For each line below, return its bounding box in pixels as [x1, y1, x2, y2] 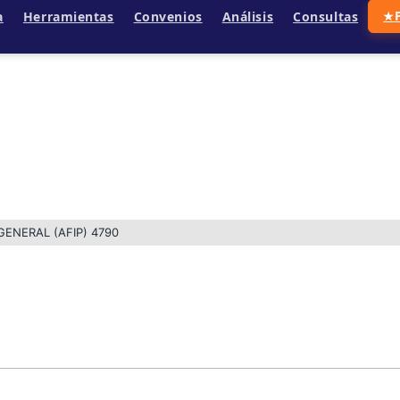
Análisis [221, 7, 274, 25]
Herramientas [22, 7, 114, 25]
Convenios [133, 7, 203, 25]
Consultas [293, 7, 359, 25]
